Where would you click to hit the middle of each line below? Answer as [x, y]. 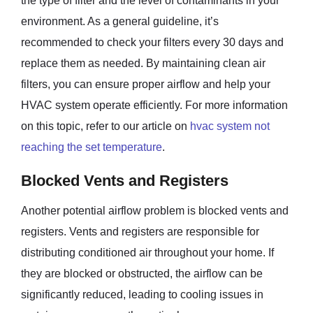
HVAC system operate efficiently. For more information [154, 105]
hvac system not [230, 126]
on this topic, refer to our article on [105, 126]
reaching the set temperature [92, 147]
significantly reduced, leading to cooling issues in [142, 294]
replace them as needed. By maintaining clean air [143, 63]
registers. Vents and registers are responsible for [140, 231]
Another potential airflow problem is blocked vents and [155, 210]
